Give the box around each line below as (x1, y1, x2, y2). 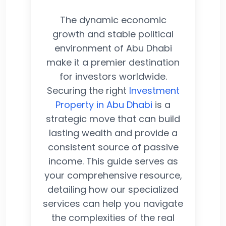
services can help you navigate (43, 197, 183, 210)
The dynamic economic (60, 13, 166, 26)
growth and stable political (52, 27, 174, 40)
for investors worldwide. (59, 70, 167, 83)
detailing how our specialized (47, 183, 179, 196)
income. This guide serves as (48, 154, 178, 167)
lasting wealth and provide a (48, 126, 178, 139)
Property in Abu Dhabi (55, 98, 152, 111)
